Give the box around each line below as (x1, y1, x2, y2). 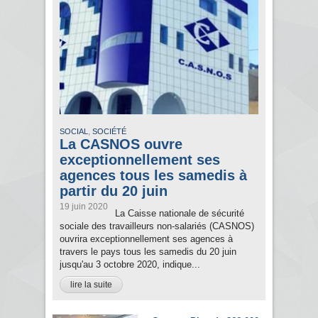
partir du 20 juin (60, 183, 168, 199)
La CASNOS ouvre (60, 136, 182, 153)
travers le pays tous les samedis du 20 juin (60, 246, 236, 258)
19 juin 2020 (60, 202, 108, 212)
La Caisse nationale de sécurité (115, 208, 244, 219)
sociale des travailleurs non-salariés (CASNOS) (60, 221, 254, 232)
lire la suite (70, 280, 112, 290)
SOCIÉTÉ (92, 127, 126, 136)
